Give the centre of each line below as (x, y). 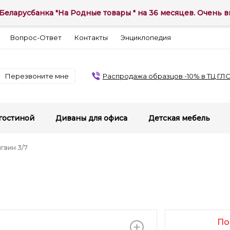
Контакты (91, 37)
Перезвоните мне (37, 76)
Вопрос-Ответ (36, 37)
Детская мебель (179, 118)
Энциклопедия (146, 37)
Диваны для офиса (91, 118)
